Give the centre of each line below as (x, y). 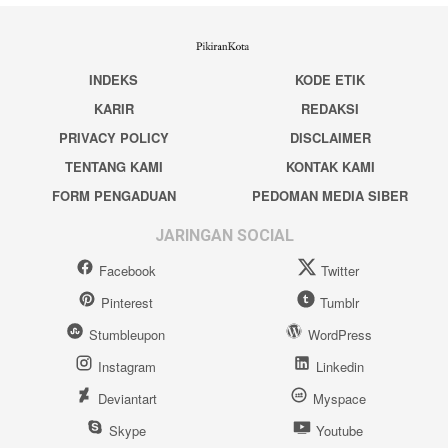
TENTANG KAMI (113, 167)
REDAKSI (330, 109)
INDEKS (113, 80)
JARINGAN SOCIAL (224, 235)
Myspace (340, 398)
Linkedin (339, 366)
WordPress (339, 334)
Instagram (127, 366)
